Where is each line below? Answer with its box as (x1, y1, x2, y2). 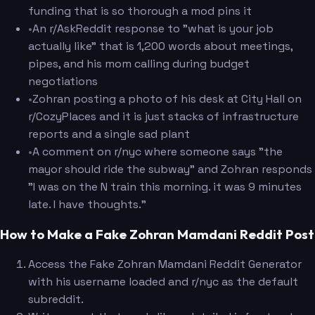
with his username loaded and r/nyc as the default (28, 274, 298, 289)
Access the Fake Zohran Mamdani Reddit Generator (28, 256, 302, 271)
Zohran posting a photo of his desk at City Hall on (32, 91, 302, 107)
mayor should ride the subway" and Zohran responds (28, 162, 312, 177)
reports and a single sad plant (28, 127, 190, 142)
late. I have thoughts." (28, 197, 146, 212)
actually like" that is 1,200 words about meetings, (28, 39, 292, 54)
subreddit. (28, 291, 84, 307)
